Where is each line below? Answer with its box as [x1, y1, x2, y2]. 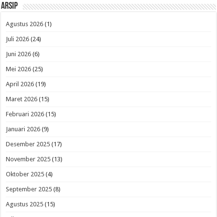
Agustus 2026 [6, 20, 44, 28]
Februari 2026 [6, 110, 45, 118]
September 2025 [6, 186, 52, 193]
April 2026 [6, 80, 34, 88]
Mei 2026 [6, 65, 31, 73]
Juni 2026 [6, 50, 31, 58]
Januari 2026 [6, 125, 41, 133]
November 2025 [6, 155, 51, 163]
